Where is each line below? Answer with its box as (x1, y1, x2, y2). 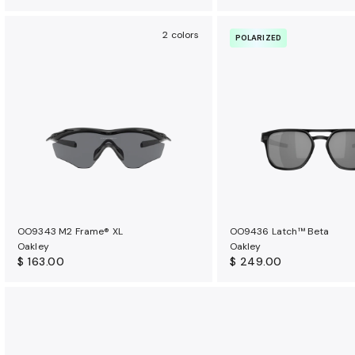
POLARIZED (235, 32, 282, 43)
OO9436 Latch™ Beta (229, 224, 330, 238)
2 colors (162, 29, 200, 41)
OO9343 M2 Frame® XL (17, 224, 124, 238)
